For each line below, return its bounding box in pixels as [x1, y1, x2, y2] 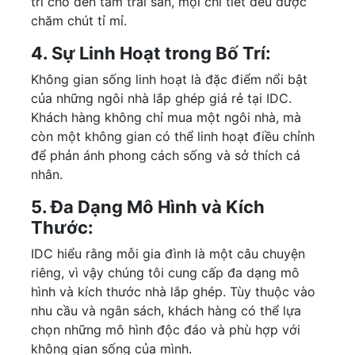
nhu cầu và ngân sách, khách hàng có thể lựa [31, 303, 301, 319]
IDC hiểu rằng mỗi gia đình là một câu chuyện [31, 246, 305, 262]
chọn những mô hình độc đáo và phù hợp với [31, 322, 300, 338]
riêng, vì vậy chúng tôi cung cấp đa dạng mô [31, 265, 300, 281]
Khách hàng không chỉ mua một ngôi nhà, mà [31, 109, 301, 126]
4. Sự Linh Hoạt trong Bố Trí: [31, 43, 271, 64]
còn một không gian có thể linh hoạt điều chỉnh [31, 128, 315, 145]
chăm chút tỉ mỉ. [31, 13, 127, 29]
